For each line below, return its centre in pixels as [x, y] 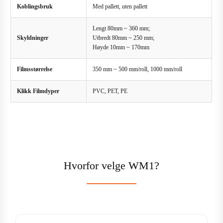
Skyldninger [33, 38]
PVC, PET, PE [110, 91]
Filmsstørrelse [35, 69]
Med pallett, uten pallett [120, 6]
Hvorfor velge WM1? [111, 166]
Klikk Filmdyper [38, 91]
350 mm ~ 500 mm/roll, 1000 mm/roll [138, 69]
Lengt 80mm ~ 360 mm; [121, 28]
